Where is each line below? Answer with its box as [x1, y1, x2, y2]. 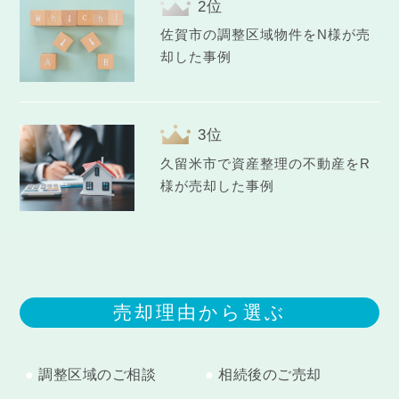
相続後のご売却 [218, 367, 322, 383]
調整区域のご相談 [38, 367, 157, 383]
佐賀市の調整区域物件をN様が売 [159, 27, 370, 43]
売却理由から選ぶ [112, 302, 287, 323]
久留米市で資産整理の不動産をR [159, 155, 370, 171]
